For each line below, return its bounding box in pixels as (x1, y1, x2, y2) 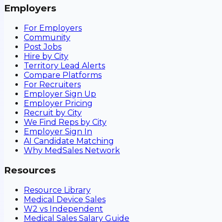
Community (24, 33, 70, 43)
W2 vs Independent (24, 204, 103, 214)
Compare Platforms (24, 70, 102, 80)
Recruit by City (24, 108, 82, 118)
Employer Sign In (24, 127, 92, 137)
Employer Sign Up (24, 89, 96, 99)
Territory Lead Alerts (24, 61, 105, 71)
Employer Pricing (24, 99, 93, 109)
